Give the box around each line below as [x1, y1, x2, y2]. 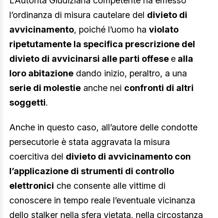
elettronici [9, 181, 54, 191]
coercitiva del [9, 151, 66, 162]
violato [149, 24, 179, 35]
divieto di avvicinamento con [66, 151, 191, 162]
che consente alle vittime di [54, 181, 165, 191]
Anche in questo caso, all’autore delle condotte [9, 122, 198, 133]
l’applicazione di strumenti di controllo [9, 166, 174, 177]
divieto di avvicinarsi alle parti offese [9, 53, 171, 64]
